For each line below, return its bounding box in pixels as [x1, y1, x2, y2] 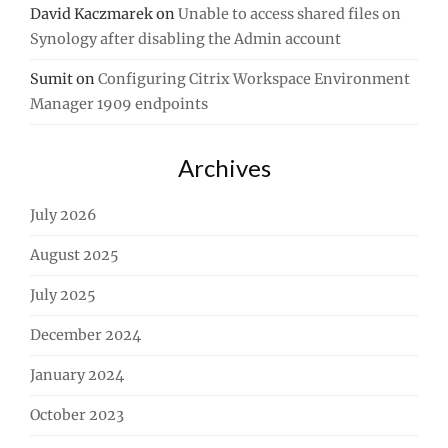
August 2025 [30, 246, 119, 265]
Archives [177, 153, 271, 183]
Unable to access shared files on [178, 5, 401, 24]
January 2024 [30, 366, 124, 385]
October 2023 [30, 406, 124, 425]
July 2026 [30, 206, 97, 225]
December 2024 [30, 326, 141, 345]
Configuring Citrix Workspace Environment [98, 70, 410, 89]
